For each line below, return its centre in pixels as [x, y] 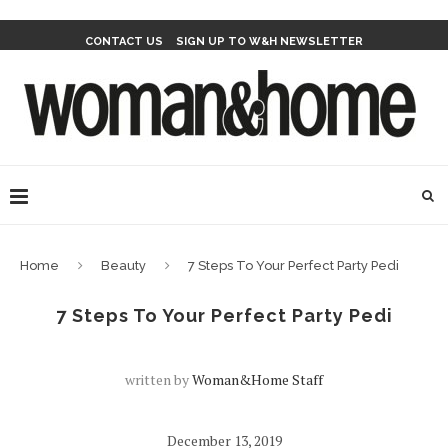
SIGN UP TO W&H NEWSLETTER [269, 41]
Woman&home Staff [257, 379]
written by [158, 379]
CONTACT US [124, 41]
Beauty [123, 265]
